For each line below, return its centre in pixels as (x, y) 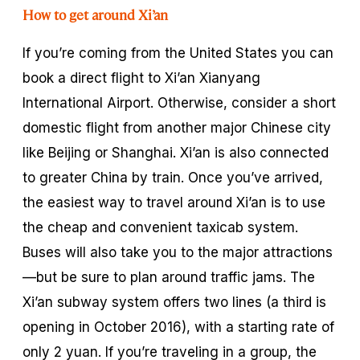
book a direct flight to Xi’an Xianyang (141, 78)
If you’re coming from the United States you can (178, 53)
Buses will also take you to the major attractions (178, 252)
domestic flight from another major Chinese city (177, 127)
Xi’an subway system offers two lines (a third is (174, 302)
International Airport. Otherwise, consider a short (179, 102)
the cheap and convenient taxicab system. (160, 227)
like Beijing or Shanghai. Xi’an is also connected (176, 152)
